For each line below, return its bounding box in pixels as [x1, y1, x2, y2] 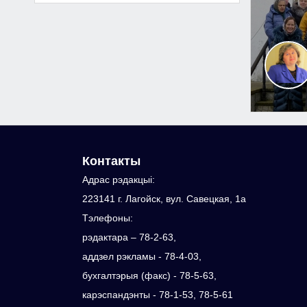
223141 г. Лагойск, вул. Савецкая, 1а [82, 193, 246, 204]
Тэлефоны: [82, 212, 133, 223]
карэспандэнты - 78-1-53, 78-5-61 [82, 289, 233, 300]
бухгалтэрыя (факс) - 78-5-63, [82, 270, 217, 281]
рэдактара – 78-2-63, [82, 232, 176, 243]
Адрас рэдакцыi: [82, 174, 155, 185]
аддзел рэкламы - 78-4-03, [82, 251, 201, 262]
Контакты [82, 154, 140, 168]
